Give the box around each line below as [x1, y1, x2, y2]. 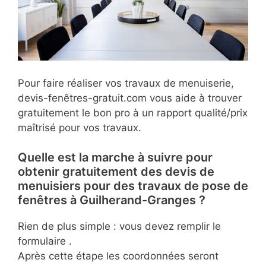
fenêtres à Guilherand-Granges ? [18, 193, 205, 208]
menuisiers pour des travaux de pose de [18, 179, 248, 194]
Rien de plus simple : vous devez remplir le [18, 220, 221, 233]
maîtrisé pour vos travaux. [18, 121, 141, 134]
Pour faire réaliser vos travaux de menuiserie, [18, 77, 234, 89]
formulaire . [18, 235, 72, 248]
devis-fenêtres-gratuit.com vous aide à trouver [18, 91, 242, 104]
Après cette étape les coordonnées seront [18, 250, 218, 262]
